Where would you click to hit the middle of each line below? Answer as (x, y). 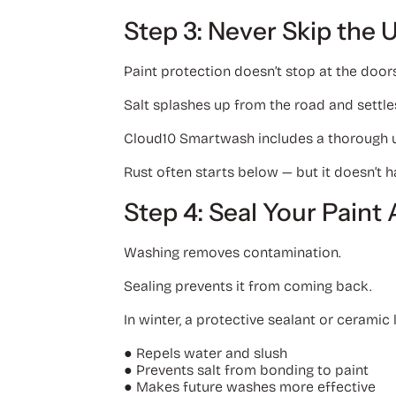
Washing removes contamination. (232, 252)
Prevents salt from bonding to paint (252, 369)
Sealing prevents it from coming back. (247, 286)
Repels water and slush (211, 353)
